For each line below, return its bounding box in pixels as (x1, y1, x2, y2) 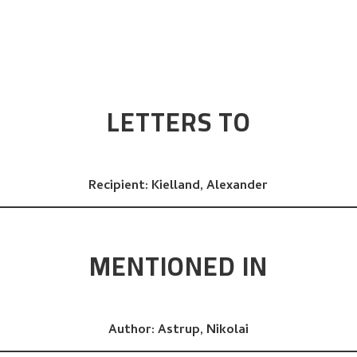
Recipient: (88, 176, 152, 198)
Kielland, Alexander (151, 176, 269, 198)
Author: (108, 320, 158, 342)
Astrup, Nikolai (157, 320, 249, 342)
